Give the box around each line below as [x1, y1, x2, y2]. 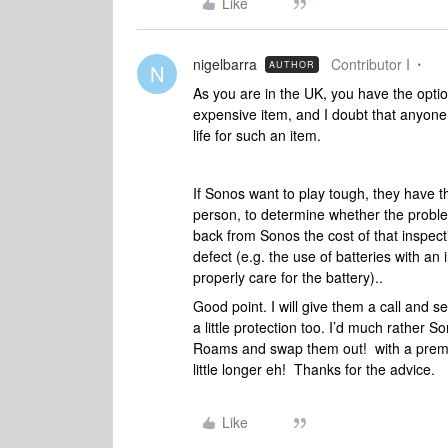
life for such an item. [193, 125, 321, 145]
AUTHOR [269, 58, 315, 71]
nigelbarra [193, 54, 257, 74]
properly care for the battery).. [193, 267, 383, 287]
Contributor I [331, 54, 410, 74]
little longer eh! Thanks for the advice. [193, 359, 439, 379]
